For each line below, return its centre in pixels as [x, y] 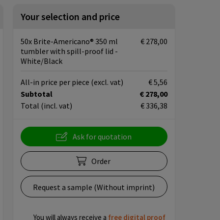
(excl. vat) [107, 82]
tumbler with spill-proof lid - [69, 51]
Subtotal [36, 94]
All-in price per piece [55, 82]
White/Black [41, 61]
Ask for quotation [102, 137]
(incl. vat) [56, 106]
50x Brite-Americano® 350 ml [69, 41]
